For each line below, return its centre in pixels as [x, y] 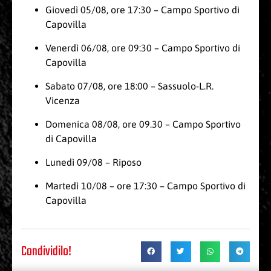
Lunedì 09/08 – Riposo [93, 162]
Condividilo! [46, 252]
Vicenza [63, 101]
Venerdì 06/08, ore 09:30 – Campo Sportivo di [143, 48]
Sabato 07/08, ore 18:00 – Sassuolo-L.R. [129, 86]
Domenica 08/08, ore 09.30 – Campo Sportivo [143, 124]
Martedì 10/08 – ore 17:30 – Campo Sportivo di [145, 186]
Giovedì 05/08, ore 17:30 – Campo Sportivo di [142, 10]
